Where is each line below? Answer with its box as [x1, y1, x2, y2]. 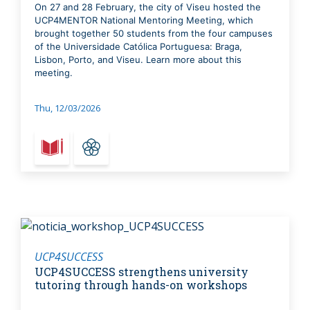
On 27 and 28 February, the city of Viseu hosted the [35, 1, 261, 13]
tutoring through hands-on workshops [35, 277, 247, 293]
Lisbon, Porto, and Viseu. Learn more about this [35, 54, 241, 66]
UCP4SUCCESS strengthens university [35, 264, 248, 280]
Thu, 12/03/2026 [35, 102, 100, 115]
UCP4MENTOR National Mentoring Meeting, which [35, 15, 253, 26]
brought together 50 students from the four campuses [35, 28, 273, 39]
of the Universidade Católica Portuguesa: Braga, [35, 41, 242, 53]
